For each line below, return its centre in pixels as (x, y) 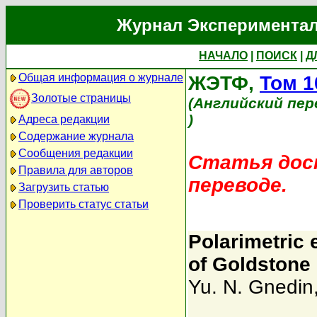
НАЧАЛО (223, 56)
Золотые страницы (81, 98)
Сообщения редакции (76, 153)
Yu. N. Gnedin (251, 287)
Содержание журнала (76, 136)
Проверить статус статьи (83, 204)
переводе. (238, 185)
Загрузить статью (64, 187)
